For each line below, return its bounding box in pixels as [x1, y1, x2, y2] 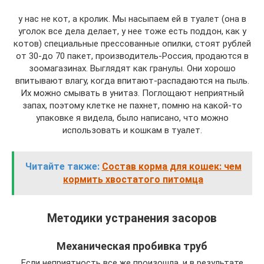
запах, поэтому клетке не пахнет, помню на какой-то [22, 100, 242, 111]
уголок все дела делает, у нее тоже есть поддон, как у [18, 25, 246, 37]
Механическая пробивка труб [57, 240, 207, 252]
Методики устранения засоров [47, 212, 217, 225]
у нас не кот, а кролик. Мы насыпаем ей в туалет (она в [18, 13, 246, 24]
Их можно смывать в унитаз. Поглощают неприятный [20, 87, 244, 98]
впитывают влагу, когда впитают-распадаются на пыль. [15, 75, 249, 86]
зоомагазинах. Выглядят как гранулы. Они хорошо [28, 62, 236, 74]
